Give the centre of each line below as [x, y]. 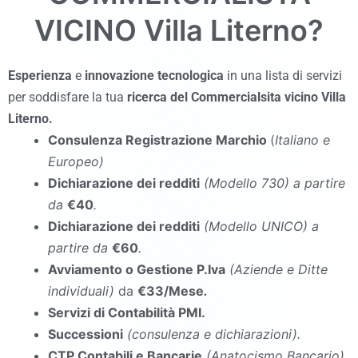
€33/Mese [171, 291]
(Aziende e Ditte [278, 269]
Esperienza [40, 76]
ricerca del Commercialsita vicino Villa [237, 97]
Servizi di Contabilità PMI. [127, 312]
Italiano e [302, 140]
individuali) [83, 291]
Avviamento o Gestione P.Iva [137, 269]
